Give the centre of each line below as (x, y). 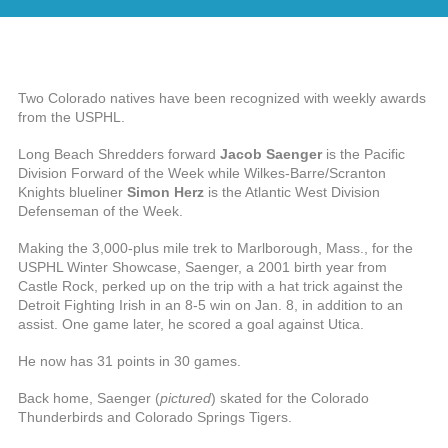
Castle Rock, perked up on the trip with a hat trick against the (210, 286)
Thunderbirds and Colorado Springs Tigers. (155, 417)
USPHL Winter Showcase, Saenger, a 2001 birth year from (202, 267)
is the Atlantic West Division (292, 192)
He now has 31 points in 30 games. (133, 361)
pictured (185, 398)
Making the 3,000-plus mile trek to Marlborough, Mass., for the (215, 248)
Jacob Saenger (269, 154)
